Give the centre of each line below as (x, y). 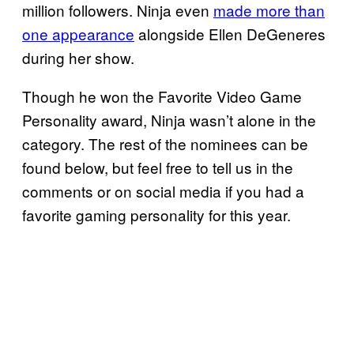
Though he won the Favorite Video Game (162, 96)
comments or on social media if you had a (163, 191)
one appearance (78, 34)
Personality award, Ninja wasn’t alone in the (169, 120)
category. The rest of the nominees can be (165, 144)
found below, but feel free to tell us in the (158, 168)
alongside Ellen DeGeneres (230, 34)
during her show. (78, 58)
